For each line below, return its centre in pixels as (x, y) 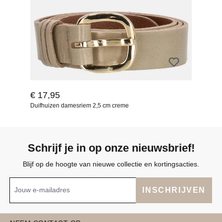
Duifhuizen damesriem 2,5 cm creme (80, 105)
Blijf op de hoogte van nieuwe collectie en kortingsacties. (111, 164)
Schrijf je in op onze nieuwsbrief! (111, 148)
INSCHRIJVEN (174, 190)
